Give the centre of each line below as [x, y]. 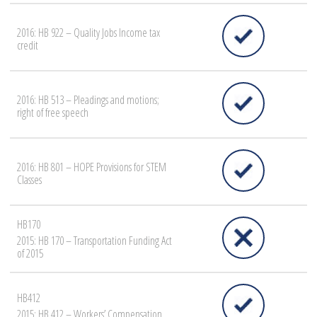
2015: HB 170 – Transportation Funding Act [94, 241]
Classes [29, 180]
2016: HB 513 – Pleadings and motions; [88, 100]
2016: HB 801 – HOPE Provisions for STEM [92, 167]
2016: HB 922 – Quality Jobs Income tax [88, 33]
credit [28, 46]
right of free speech [53, 113]
